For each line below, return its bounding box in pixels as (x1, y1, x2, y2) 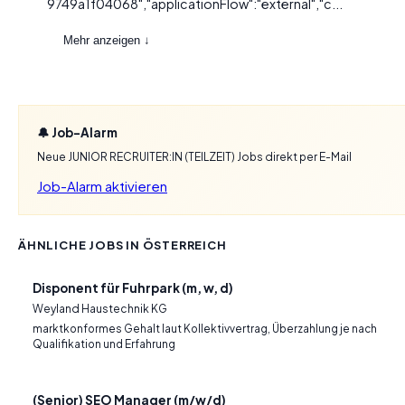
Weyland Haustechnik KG (33, 302, 167, 316)
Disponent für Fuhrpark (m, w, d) (33, 280, 233, 296)
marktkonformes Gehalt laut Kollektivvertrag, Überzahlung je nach (33, 322, 377, 335)
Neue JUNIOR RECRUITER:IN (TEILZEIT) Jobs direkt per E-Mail (37, 150, 352, 164)
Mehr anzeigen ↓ (63, 33, 150, 47)
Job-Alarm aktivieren (37, 177, 167, 194)
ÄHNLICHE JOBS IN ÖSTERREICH (18, 238, 227, 252)
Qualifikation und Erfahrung (33, 337, 175, 351)
